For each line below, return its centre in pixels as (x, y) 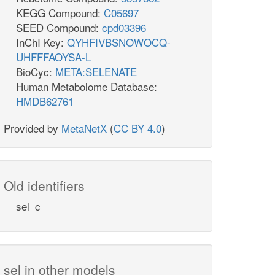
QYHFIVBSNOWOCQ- (119, 42)
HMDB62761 (45, 101)
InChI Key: (41, 42)
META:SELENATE (96, 72)
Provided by (33, 128)
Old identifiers (44, 186)
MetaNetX (84, 128)
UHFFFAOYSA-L (53, 57)
